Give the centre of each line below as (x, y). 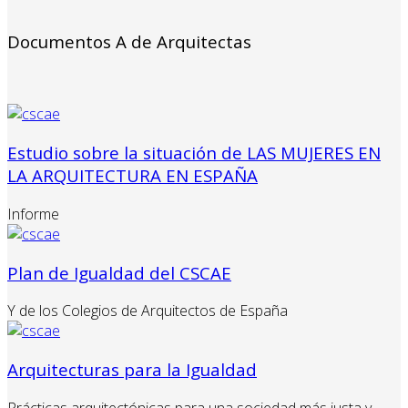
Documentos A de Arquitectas (129, 41)
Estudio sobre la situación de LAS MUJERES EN (194, 153)
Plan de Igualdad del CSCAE (119, 272)
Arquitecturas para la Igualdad (132, 369)
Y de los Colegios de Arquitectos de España (148, 311)
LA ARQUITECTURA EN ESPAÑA (133, 176)
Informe (33, 214)
